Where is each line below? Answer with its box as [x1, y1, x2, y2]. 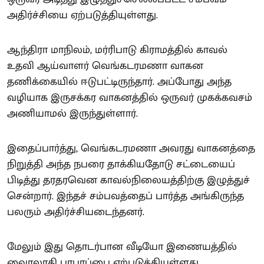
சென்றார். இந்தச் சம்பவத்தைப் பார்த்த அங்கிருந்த [7, 187, 244, 205]
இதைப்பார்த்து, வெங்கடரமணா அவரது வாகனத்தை [7, 139, 255, 157]
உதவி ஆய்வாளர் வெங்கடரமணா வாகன [7, 57, 203, 75]
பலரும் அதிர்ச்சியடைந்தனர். [7, 203, 144, 221]
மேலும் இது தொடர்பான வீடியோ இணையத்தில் [7, 237, 237, 256]
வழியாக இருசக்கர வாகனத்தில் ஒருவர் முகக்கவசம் [7, 88, 252, 107]
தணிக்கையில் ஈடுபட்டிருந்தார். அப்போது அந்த [7, 72, 232, 91]
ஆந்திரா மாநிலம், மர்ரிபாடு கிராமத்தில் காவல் [7, 41, 227, 59]
